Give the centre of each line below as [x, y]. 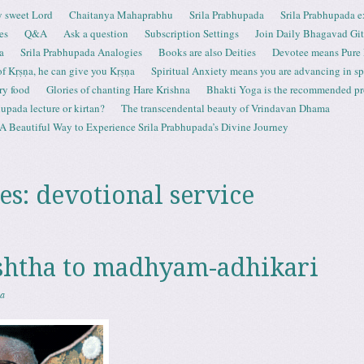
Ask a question [96, 33]
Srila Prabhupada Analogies [81, 52]
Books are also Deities [207, 52]
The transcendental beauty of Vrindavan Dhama [225, 108]
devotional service [145, 195]
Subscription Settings [192, 33]
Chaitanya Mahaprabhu [121, 15]
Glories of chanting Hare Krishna [118, 89]
